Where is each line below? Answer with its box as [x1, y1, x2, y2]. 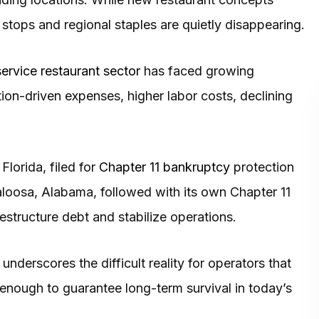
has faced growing [140, 63, 254, 78]
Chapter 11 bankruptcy [99, 159, 230, 174]
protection [230, 159, 294, 174]
